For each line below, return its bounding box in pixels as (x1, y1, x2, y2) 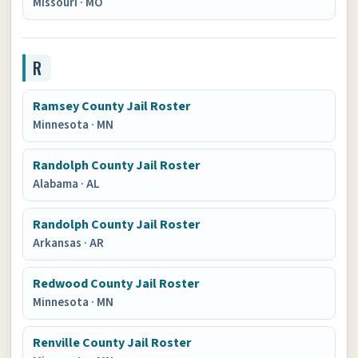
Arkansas (33, 235, 85, 252)
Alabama (33, 176, 82, 193)
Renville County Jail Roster (33, 334, 192, 352)
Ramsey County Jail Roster (33, 97, 191, 115)
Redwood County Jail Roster (33, 275, 200, 292)
